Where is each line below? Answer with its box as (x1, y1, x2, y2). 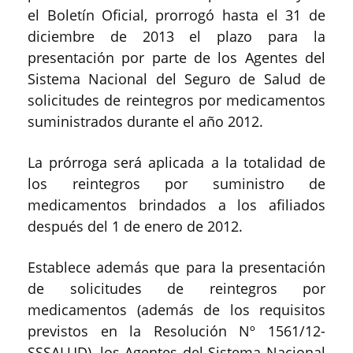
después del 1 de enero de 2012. (28, 216, 243, 236)
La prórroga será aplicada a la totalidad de (28, 152, 325, 172)
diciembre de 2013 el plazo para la (28, 26, 325, 46)
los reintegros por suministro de (28, 173, 325, 193)
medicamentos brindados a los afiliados (28, 195, 325, 214)
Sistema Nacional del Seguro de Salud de (28, 69, 325, 88)
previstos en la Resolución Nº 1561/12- (28, 321, 325, 340)
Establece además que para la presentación (28, 257, 325, 277)
